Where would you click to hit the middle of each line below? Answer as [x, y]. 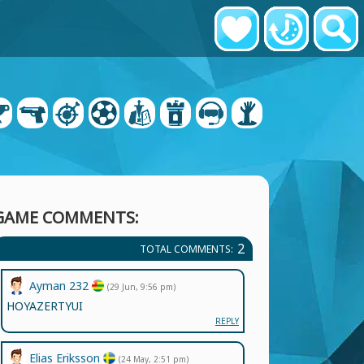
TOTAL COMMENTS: [186, 249]
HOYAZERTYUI [45, 306]
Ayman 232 [61, 286]
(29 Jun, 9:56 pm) [141, 287]
